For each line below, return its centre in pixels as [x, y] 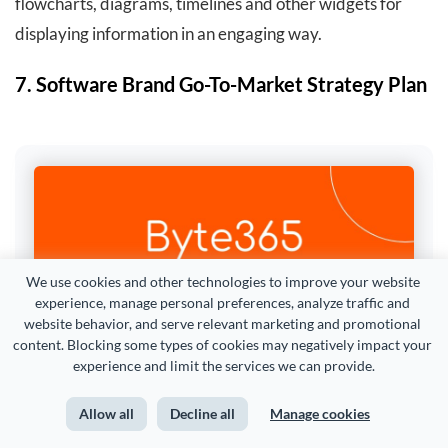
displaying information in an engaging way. [168, 33]
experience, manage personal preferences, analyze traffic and [222, 302]
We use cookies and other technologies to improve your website [222, 281]
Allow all [106, 413]
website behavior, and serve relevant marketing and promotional [222, 323]
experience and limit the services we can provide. [224, 365]
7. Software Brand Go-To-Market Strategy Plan [221, 83]
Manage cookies [320, 413]
